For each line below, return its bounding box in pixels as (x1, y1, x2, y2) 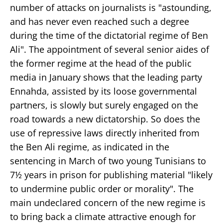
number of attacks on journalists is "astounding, (10, 1, 212, 13)
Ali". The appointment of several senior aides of (10, 43, 209, 55)
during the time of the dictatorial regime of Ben (10, 29, 208, 41)
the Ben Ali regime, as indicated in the (10, 140, 169, 153)
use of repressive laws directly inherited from (10, 126, 200, 139)
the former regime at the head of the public (10, 57, 192, 69)
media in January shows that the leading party (10, 71, 202, 83)
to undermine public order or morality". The (10, 182, 194, 195)
